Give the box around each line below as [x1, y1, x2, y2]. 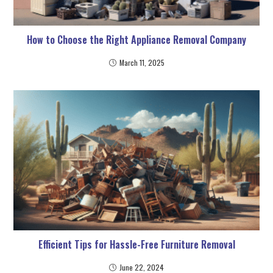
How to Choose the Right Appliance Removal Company [27, 32, 246, 48]
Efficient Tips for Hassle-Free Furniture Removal [38, 237, 235, 252]
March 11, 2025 [119, 57, 165, 68]
